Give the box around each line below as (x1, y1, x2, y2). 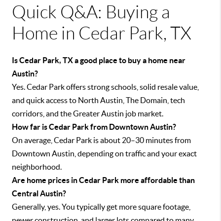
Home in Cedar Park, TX (12, 24, 191, 43)
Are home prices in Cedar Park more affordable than (12, 176, 195, 185)
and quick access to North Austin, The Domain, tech (12, 96, 185, 105)
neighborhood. (12, 162, 62, 172)
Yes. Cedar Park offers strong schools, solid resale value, (12, 82, 199, 92)
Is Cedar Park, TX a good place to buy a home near (12, 56, 185, 65)
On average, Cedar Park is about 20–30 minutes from (12, 136, 191, 145)
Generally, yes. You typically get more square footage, (12, 202, 190, 212)
